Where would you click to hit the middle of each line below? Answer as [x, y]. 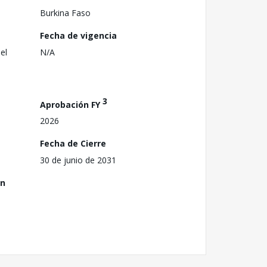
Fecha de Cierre [73, 144]
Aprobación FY [71, 104]
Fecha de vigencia [78, 35]
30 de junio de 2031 [78, 160]
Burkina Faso [65, 13]
